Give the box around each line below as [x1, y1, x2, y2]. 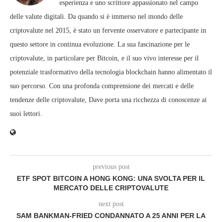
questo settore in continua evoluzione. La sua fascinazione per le [10, 41, 190, 48]
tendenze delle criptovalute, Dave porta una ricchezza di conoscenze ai [10, 96, 207, 104]
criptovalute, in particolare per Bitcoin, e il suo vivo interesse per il [10, 55, 199, 62]
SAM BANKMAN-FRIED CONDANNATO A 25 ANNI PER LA [16, 212, 206, 220]
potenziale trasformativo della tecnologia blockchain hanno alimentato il [10, 68, 212, 76]
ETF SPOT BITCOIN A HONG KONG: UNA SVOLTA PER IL [17, 174, 205, 182]
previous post [92, 163, 130, 170]
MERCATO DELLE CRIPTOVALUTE [54, 184, 168, 192]
